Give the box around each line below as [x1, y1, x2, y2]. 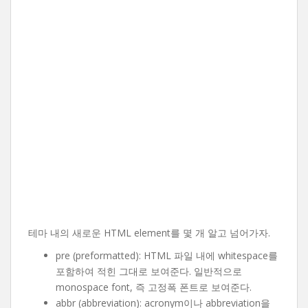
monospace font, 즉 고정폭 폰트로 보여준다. [56, 280, 252, 294]
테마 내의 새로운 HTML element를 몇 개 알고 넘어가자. [28, 226, 270, 239]
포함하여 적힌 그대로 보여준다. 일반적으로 [56, 265, 242, 278]
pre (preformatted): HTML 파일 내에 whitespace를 [56, 249, 278, 262]
